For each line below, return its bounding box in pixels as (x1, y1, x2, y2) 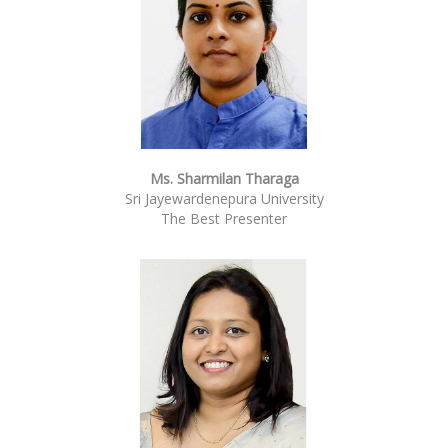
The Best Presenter (161, 208, 287, 228)
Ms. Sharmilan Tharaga (149, 168, 299, 188)
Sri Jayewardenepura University (124, 188, 324, 208)
